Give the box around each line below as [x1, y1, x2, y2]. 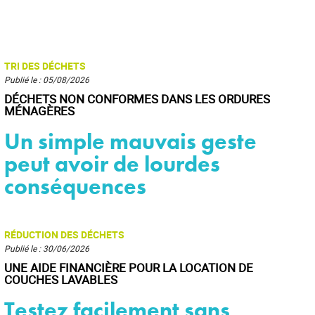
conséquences [4, 172, 146, 201]
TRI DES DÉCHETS [4, 59, 86, 72]
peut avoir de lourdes [4, 150, 220, 179]
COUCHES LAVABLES [4, 271, 117, 288]
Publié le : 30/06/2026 [4, 243, 89, 254]
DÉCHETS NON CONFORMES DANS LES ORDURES [4, 91, 270, 107]
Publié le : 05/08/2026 [4, 74, 89, 85]
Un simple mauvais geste [4, 127, 257, 156]
